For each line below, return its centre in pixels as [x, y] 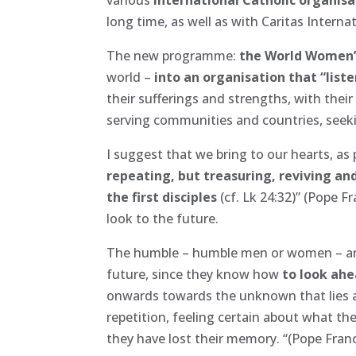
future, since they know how [195, 274]
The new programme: [173, 55]
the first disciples [164, 197]
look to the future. [163, 218]
